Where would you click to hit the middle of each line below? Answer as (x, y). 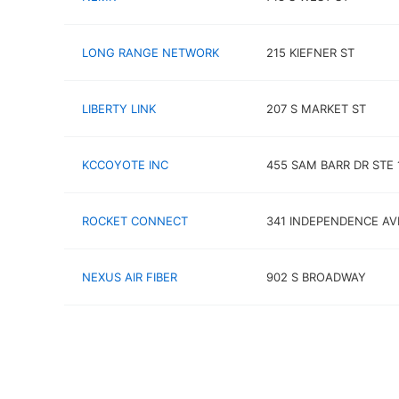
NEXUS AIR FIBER (130, 277)
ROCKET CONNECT (135, 220)
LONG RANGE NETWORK (151, 52)
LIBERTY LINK (119, 108)
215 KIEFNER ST (310, 52)
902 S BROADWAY (316, 277)
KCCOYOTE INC (125, 164)
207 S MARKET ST (316, 108)
